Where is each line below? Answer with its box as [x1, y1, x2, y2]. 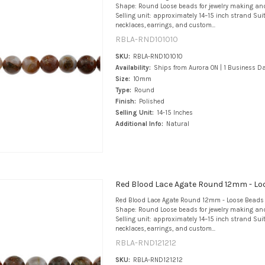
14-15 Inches [156, 109, 193, 117]
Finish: [115, 98, 136, 106]
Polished [138, 98, 164, 106]
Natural [166, 120, 189, 128]
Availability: [115, 64, 151, 72]
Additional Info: [115, 120, 163, 128]
